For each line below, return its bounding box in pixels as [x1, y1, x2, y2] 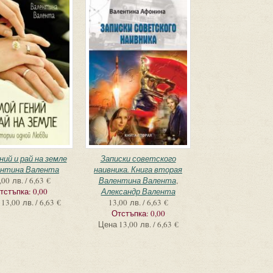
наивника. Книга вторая [94, 164, 182, 175]
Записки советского [100, 153, 176, 164]
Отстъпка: [111, 208, 151, 219]
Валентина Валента [98, 175, 176, 186]
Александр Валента [101, 186, 175, 197]
